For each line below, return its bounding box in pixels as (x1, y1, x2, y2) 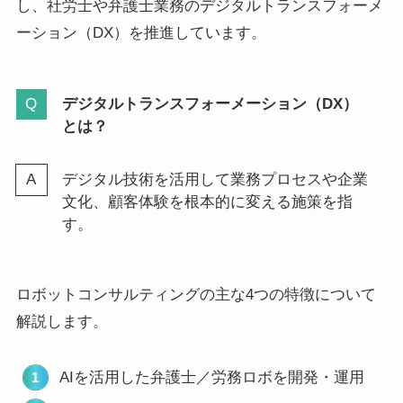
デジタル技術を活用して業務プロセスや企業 (61, 171, 368, 189)
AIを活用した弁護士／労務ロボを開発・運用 (58, 369, 364, 387)
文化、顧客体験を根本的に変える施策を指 (61, 193, 353, 211)
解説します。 (15, 313, 108, 331)
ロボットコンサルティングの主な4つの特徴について (15, 286, 376, 304)
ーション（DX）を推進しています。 (15, 23, 266, 41)
